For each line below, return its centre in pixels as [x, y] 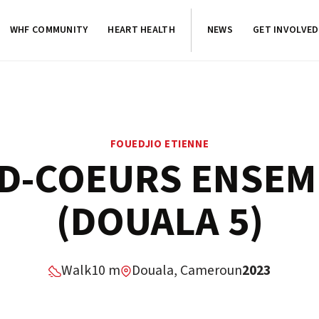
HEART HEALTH [141, 30]
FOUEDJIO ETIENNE [159, 145]
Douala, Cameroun [187, 271]
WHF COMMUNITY [49, 30]
